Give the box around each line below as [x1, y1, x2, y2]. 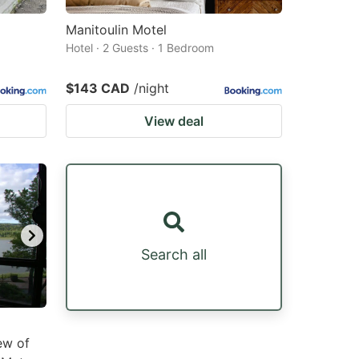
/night [134, 80, 169, 96]
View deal [144, 113, 204, 129]
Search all [141, 245, 207, 263]
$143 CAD [66, 80, 130, 96]
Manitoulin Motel [66, 22, 167, 38]
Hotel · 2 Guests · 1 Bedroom [66, 41, 214, 54]
